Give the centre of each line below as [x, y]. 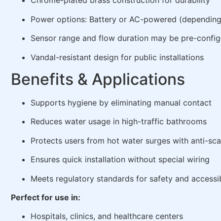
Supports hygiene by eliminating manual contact [121, 103]
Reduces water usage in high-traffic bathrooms [119, 122]
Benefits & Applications [98, 79]
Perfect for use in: [46, 197]
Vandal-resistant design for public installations [117, 57]
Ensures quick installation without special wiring [120, 160]
